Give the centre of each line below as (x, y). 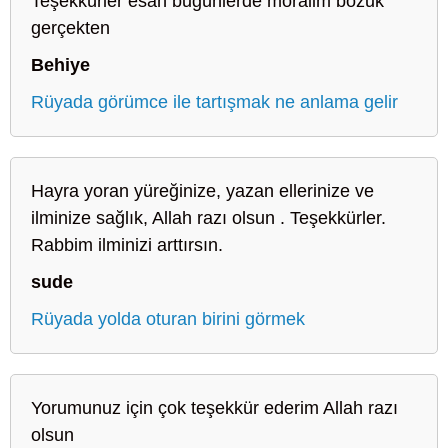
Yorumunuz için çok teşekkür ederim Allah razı (214, 407)
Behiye (60, 64)
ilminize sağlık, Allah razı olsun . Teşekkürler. (208, 217)
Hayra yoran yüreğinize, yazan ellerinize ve (202, 190)
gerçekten (70, 27)
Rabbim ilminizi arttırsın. (127, 244)
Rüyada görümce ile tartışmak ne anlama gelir (214, 101)
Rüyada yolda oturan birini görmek (168, 318)
